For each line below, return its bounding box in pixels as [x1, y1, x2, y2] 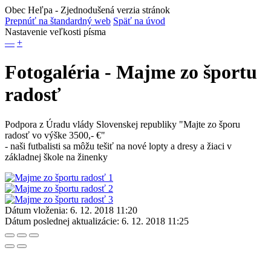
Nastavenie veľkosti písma [5, 27, 106, 37]
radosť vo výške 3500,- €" [5, 129, 105, 140]
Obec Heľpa [5, 5, 53, 15]
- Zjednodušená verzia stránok [53, 5, 170, 15]
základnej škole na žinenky [5, 151, 108, 162]
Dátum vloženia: [5, 204, 68, 215]
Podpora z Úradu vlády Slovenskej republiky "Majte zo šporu [5, 119, 240, 129]
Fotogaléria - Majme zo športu [5, 61, 257, 83]
